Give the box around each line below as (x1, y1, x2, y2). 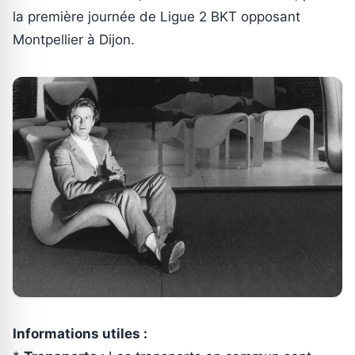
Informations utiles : (13, 325, 147, 342)
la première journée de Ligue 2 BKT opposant (13, 9, 300, 25)
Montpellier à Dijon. (13, 32, 135, 48)
